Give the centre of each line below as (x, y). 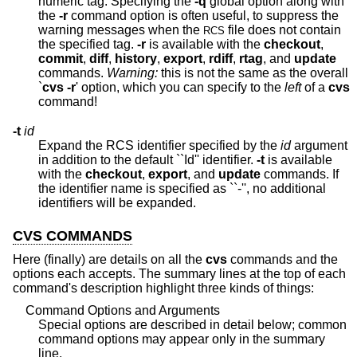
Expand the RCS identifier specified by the (159, 146)
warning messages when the (121, 30)
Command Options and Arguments (116, 310)
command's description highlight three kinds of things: (163, 288)
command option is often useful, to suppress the (140, 16)
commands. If (300, 175)
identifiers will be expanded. (166, 203)
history (136, 59)
